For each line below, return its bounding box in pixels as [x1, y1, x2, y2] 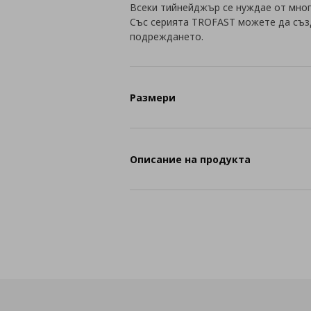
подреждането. [130, 30, 204, 43]
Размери [130, 90, 176, 104]
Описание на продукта [130, 152, 251, 166]
